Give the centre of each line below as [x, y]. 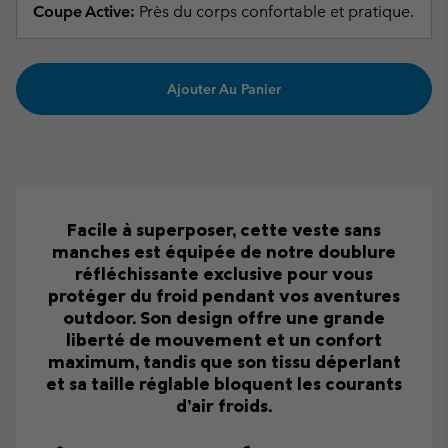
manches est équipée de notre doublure [224, 252]
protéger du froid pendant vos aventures [224, 296]
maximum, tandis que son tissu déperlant [224, 362]
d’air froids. [224, 406]
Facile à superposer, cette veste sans [224, 230]
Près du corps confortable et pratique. [274, 11]
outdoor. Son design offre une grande [224, 318]
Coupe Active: [84, 11]
